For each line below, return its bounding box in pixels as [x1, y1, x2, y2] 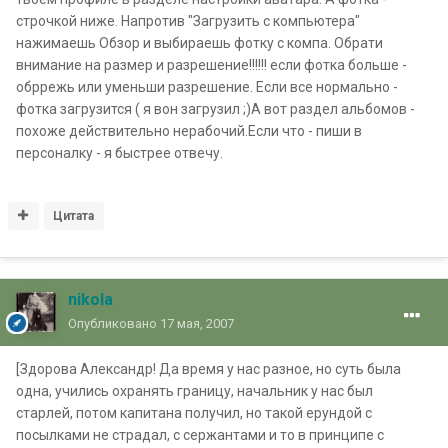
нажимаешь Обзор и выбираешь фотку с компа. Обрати [16, 34, 383, 51]
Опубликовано [68, 315, 160, 331]
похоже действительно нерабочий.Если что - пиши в [16, 122, 362, 139]
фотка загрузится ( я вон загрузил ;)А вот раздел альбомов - [16, 100, 415, 117]
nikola [68, 289, 113, 309]
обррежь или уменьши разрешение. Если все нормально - [16, 78, 398, 95]
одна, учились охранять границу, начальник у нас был [16, 382, 373, 399]
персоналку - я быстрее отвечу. [16, 144, 223, 161]
